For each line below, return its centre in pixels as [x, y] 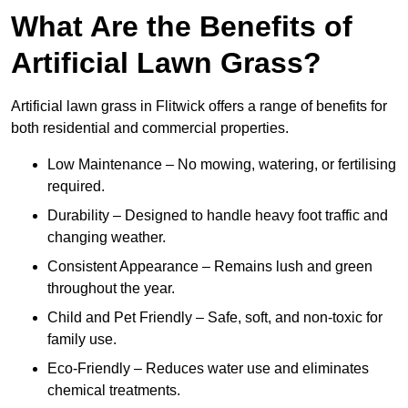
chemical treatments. [114, 391]
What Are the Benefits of [182, 27]
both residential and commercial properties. [150, 128]
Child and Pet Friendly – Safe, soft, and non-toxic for [215, 318]
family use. [82, 340]
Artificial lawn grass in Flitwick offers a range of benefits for [199, 107]
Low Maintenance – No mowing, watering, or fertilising [222, 165]
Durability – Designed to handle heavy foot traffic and [218, 216]
